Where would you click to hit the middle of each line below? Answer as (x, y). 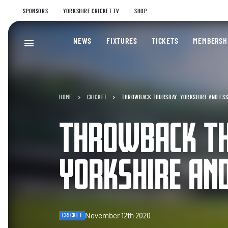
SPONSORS (36, 11)
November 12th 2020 (118, 215)
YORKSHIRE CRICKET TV (91, 11)
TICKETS (165, 41)
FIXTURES (122, 41)
